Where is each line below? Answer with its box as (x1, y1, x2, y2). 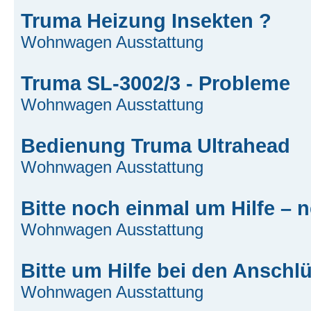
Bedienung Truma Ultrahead (21, 134, 290, 158)
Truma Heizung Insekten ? (21, 9, 271, 33)
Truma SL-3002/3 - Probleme (21, 72, 290, 95)
